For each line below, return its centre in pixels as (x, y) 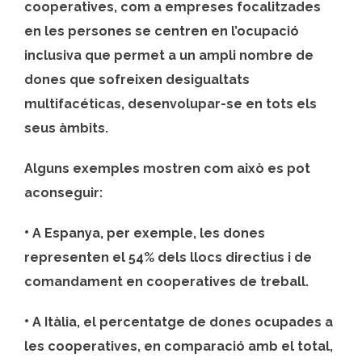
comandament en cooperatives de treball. (166, 281)
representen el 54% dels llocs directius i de (168, 257)
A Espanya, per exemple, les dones (149, 233)
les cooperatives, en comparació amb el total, (179, 346)
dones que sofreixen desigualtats (137, 79)
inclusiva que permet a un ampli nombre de (169, 55)
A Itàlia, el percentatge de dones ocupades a (183, 322)
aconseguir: (63, 192)
